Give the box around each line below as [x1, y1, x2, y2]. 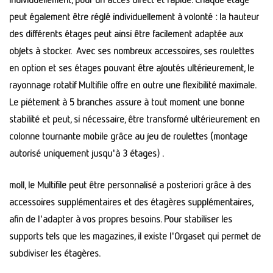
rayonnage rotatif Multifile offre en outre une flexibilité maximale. [9, 79, 257, 91]
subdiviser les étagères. [9, 247, 101, 260]
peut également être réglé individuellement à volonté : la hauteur [9, 10, 259, 23]
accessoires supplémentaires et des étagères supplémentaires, [9, 196, 253, 208]
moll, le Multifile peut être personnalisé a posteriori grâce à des [9, 179, 251, 191]
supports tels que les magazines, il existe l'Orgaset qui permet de [9, 230, 261, 243]
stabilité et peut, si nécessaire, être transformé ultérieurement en [9, 113, 260, 126]
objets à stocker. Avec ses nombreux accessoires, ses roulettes [9, 44, 254, 57]
